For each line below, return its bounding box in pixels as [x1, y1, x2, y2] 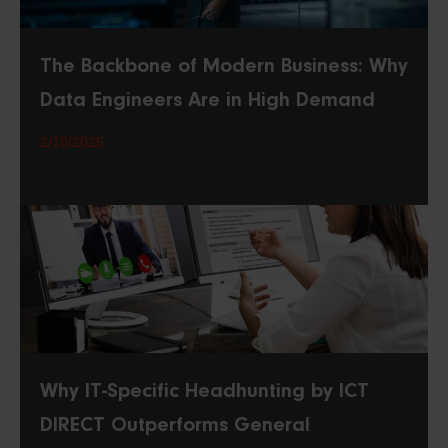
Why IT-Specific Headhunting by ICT [40, 380, 369, 402]
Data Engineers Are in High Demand [40, 89, 375, 111]
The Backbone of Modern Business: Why [40, 55, 408, 77]
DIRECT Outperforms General [40, 414, 310, 436]
